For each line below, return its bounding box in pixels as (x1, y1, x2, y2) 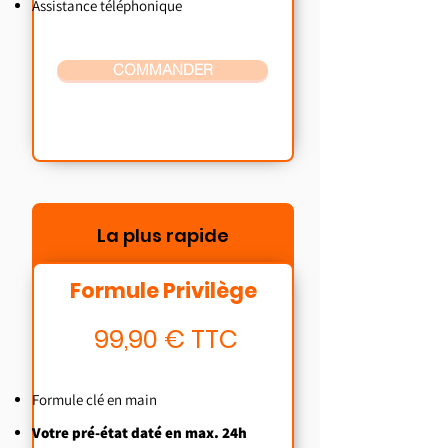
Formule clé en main (32, 390, 157, 409)
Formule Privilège (69, 276, 257, 305)
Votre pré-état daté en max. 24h (32, 423, 247, 442)
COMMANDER (112, 60, 213, 79)
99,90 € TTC (94, 322, 238, 357)
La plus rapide (97, 223, 229, 248)
